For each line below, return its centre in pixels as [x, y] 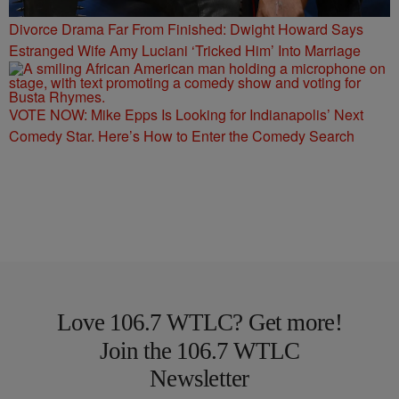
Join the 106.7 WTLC [199, 350]
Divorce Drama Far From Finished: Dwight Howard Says [186, 28]
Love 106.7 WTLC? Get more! [199, 323]
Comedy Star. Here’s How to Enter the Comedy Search [182, 135]
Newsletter [199, 379]
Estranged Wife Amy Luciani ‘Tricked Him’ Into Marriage [185, 50]
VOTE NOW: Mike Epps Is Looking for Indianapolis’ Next [186, 114]
